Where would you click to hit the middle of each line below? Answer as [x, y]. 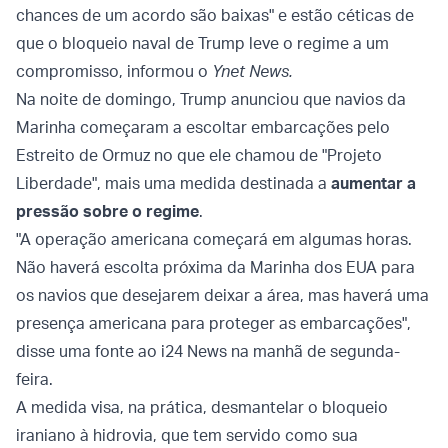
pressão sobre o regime [107, 211]
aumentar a [373, 183]
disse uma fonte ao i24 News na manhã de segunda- [208, 351]
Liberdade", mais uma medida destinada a [173, 183]
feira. [34, 379]
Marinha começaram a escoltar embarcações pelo [203, 127]
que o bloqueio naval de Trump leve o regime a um [202, 43]
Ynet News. [252, 71]
